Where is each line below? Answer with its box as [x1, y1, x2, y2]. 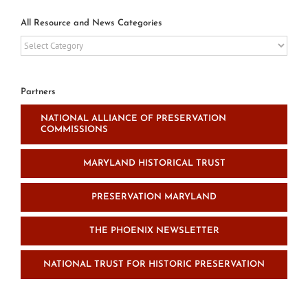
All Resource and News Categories [21, 19, 162, 28]
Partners [21, 87, 56, 97]
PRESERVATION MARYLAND [91, 192, 217, 201]
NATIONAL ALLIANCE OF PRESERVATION [41, 113, 226, 123]
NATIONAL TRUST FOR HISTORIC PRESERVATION [43, 259, 265, 269]
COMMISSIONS [41, 124, 108, 134]
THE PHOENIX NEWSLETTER [89, 225, 219, 235]
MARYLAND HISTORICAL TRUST [82, 158, 225, 168]
